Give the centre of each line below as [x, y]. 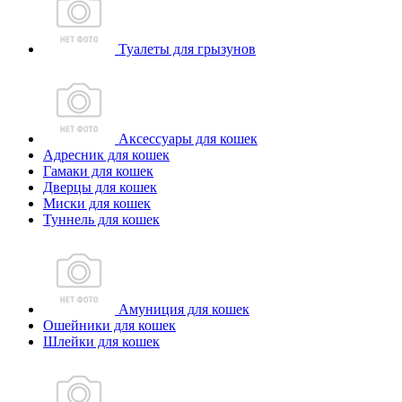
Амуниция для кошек [182, 309]
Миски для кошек [97, 203]
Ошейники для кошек [109, 325]
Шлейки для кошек [101, 341]
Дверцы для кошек [100, 187]
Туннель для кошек [101, 219]
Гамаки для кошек [98, 171]
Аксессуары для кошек [186, 139]
